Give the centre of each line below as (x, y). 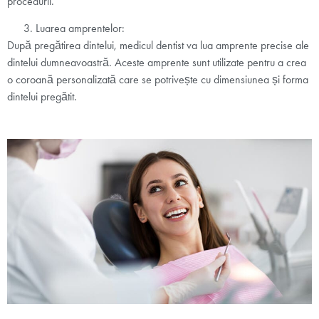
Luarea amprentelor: (80, 28)
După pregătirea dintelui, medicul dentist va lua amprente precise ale (158, 46)
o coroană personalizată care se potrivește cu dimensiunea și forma (158, 80)
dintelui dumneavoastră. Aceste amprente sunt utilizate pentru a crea (157, 63)
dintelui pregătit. (42, 97)
